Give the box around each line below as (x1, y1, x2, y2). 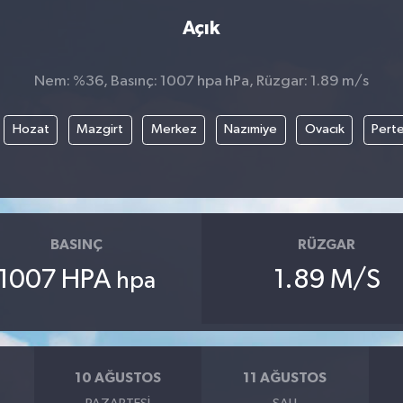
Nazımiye (224, 122, 277, 137)
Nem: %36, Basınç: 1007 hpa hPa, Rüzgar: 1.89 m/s (34, 73, 369, 89)
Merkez (150, 122, 197, 137)
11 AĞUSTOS (243, 370, 327, 385)
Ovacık (304, 122, 345, 137)
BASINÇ (49, 237, 103, 252)
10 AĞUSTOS (75, 370, 162, 385)
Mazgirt (76, 122, 123, 137)
